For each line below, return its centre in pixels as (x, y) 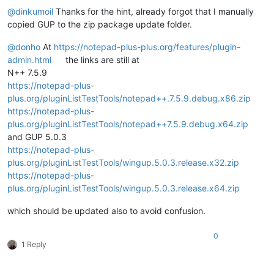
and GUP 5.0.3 (37, 137)
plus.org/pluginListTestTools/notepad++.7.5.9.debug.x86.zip (129, 98)
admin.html (29, 60)
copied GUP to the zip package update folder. (100, 24)
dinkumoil (34, 12)
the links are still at (102, 60)
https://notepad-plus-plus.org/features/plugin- (147, 47)
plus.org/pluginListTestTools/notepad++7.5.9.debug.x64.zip (128, 124)
